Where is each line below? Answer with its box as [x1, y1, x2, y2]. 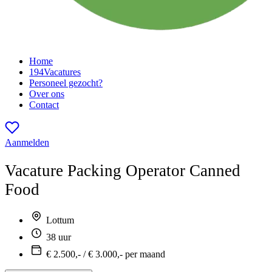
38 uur [44, 232, 71, 243]
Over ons [29, 89, 64, 99]
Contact [29, 100, 59, 110]
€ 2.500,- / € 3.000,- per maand [44, 249, 165, 260]
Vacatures [44, 67, 81, 77]
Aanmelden [5, 137, 49, 148]
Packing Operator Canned [63, 161, 240, 180]
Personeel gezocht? [29, 78, 103, 88]
